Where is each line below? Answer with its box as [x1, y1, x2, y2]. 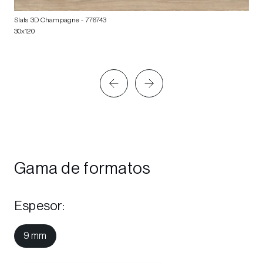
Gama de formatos [14, 158, 151, 178]
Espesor [14, 198, 62, 214]
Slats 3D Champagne [14, 16, 80, 25]
